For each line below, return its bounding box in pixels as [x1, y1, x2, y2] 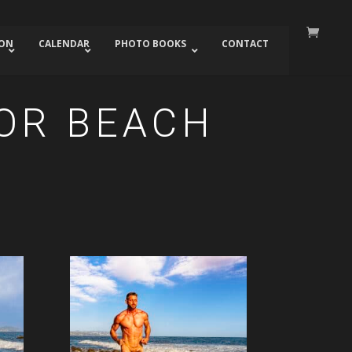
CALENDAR [38, 37, 90, 50]
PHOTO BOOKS [114, 37, 186, 50]
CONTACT [221, 37, 269, 50]
